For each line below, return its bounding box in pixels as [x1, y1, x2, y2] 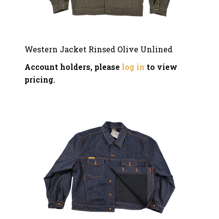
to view [145, 62, 177, 72]
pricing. [24, 74, 55, 85]
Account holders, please [24, 62, 122, 72]
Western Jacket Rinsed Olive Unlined [24, 44, 173, 54]
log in [122, 62, 145, 72]
